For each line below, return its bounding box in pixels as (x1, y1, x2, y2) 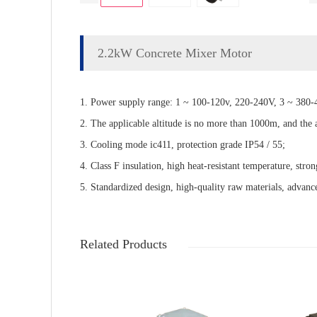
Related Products (80, 237, 167, 251)
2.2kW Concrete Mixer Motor (98, 46, 252, 60)
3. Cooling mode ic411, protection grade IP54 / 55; (80, 139, 285, 150)
